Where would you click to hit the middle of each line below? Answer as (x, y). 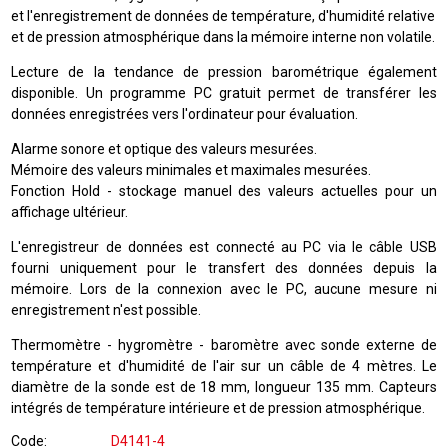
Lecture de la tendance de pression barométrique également (224, 72)
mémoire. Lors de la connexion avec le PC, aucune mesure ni (224, 289)
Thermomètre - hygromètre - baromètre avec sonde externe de (224, 345)
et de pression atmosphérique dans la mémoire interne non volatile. (223, 37)
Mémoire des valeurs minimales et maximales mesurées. (191, 170)
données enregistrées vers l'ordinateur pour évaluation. (185, 114)
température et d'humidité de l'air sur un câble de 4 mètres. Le (224, 366)
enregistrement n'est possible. (106, 310)
